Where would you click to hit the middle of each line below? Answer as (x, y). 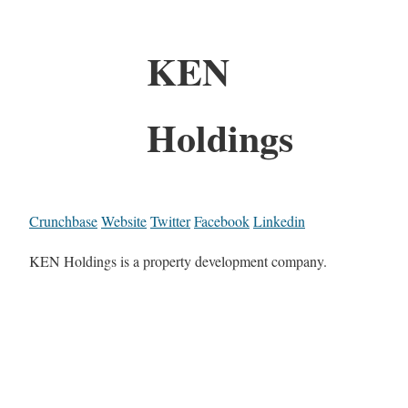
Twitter (170, 220)
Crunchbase (63, 220)
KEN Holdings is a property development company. (178, 260)
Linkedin (279, 220)
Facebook (222, 220)
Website (124, 220)
